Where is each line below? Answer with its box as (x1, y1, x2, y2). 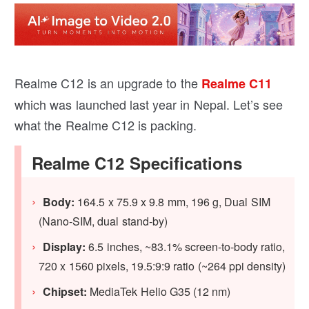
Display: (43, 239, 86, 255)
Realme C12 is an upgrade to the (14, 74, 198, 92)
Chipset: (43, 283, 88, 300)
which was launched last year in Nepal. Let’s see (14, 95, 283, 114)
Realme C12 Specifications (32, 151, 242, 175)
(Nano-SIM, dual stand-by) (39, 213, 168, 230)
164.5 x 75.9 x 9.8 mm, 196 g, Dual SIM (74, 194, 270, 210)
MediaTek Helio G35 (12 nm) (87, 283, 231, 300)
